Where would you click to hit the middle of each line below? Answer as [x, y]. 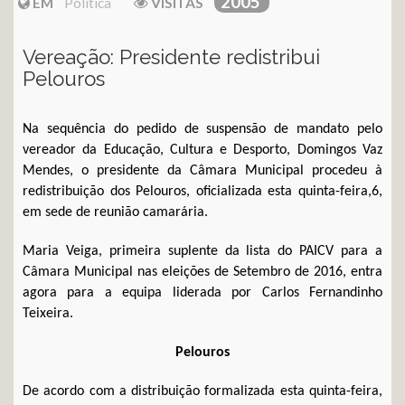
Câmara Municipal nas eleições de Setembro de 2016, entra [202, 272]
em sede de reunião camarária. [115, 212]
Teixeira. [48, 313]
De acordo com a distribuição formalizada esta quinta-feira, [202, 391]
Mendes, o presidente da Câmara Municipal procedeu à [202, 170]
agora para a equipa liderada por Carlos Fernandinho [202, 292]
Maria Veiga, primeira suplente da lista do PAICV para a [202, 251]
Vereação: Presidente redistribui [171, 57]
